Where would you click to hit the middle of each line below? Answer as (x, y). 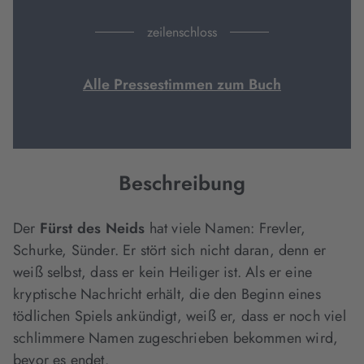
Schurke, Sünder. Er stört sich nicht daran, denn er (170, 250)
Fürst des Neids (92, 228)
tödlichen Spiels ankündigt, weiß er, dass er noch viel (180, 316)
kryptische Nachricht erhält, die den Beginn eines (167, 294)
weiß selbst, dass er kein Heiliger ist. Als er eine (163, 272)
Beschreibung (182, 183)
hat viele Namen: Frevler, (225, 228)
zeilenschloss (182, 32)
